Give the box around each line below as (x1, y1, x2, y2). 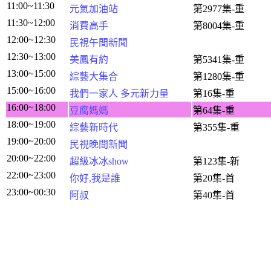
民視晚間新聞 (70, 139, 128, 149)
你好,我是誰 (70, 173, 120, 183)
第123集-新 (193, 156, 240, 166)
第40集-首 (193, 190, 235, 200)
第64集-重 (193, 105, 235, 116)
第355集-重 (193, 122, 240, 132)
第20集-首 (193, 173, 235, 183)
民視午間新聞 (70, 38, 128, 48)
